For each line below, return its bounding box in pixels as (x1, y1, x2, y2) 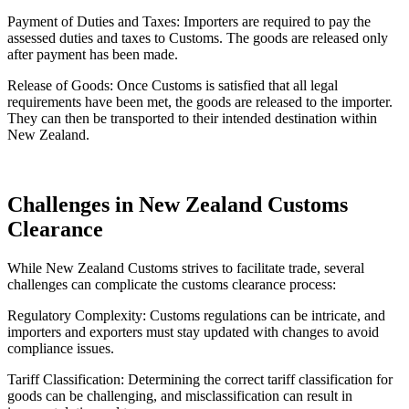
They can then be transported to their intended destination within (7, 110, 377, 127)
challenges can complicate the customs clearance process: (7, 277, 336, 293)
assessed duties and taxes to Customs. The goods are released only (7, 30, 388, 47)
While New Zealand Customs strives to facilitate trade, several (7, 260, 364, 277)
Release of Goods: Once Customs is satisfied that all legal (7, 78, 338, 94)
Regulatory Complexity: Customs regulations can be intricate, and (7, 308, 385, 324)
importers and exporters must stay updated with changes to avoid (7, 324, 379, 341)
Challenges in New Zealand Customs (7, 193, 348, 217)
